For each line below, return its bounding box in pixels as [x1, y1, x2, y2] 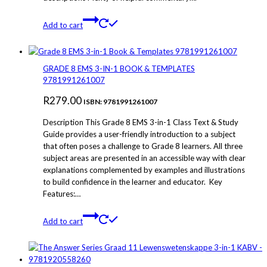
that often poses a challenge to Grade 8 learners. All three [43, 141, 243, 151]
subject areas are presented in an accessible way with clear [43, 153, 246, 163]
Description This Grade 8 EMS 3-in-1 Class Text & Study [43, 117, 238, 128]
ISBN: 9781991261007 [83, 97, 157, 107]
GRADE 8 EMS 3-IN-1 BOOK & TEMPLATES [43, 64, 195, 74]
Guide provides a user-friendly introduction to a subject [43, 129, 235, 139]
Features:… [43, 189, 80, 199]
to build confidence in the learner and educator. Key [43, 177, 222, 187]
